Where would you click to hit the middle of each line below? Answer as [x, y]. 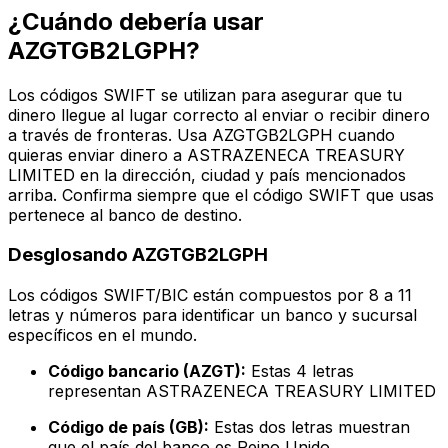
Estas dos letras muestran [309, 427]
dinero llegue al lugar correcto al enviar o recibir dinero [219, 114]
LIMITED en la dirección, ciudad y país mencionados [207, 174]
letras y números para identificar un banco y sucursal [212, 315]
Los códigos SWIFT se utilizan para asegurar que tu [205, 94]
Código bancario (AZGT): [147, 371]
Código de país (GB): [128, 427]
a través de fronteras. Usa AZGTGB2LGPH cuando [201, 134]
